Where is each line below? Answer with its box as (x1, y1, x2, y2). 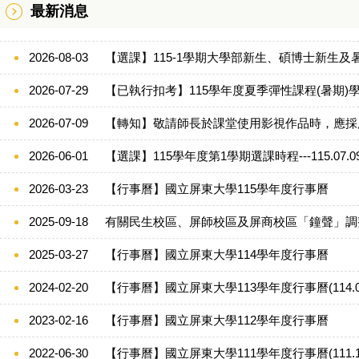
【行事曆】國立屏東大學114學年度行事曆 (105, 248, 329, 261)
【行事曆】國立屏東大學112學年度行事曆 (105, 313, 329, 327)
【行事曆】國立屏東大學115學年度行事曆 (105, 182, 329, 196)
